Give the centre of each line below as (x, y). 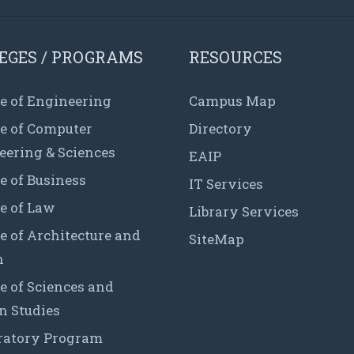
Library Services (244, 211)
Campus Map (232, 100)
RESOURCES (235, 56)
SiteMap (217, 239)
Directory (220, 128)
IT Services (226, 183)
